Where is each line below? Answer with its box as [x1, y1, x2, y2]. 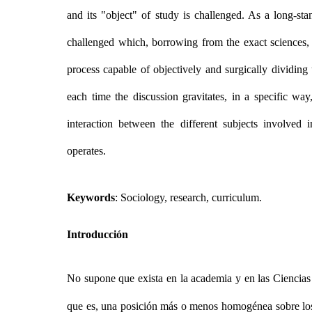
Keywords [67, 192, 115, 203]
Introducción [67, 228, 128, 240]
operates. [67, 145, 106, 157]
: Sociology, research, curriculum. [115, 192, 262, 203]
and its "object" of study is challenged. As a [67, 9, 274, 21]
